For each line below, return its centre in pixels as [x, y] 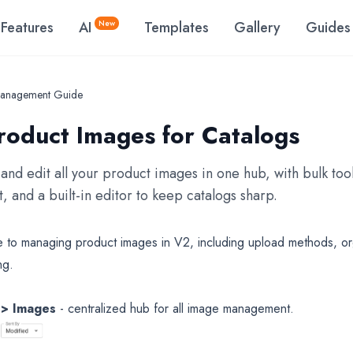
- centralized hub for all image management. [175, 308]
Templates [176, 28]
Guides [328, 28]
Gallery [257, 28]
